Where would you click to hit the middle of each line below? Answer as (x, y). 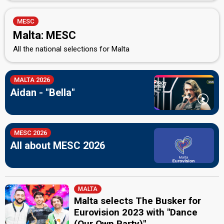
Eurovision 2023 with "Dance (136, 212)
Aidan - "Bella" (42, 92)
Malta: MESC (44, 35)
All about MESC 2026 (57, 145)
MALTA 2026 (32, 79)
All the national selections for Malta (71, 49)
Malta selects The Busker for (138, 200)
